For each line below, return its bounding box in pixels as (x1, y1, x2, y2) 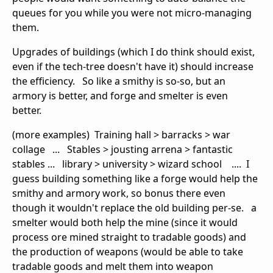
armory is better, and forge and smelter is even (12, 88, 228, 102)
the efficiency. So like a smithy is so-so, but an (12, 74, 225, 88)
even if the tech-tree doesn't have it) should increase (12, 59, 253, 73)
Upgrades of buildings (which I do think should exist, (12, 44, 255, 58)
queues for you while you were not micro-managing (12, 5, 252, 19)
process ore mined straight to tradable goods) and (12, 230, 246, 244)
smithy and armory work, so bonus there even (12, 186, 225, 200)
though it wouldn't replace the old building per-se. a (12, 200, 257, 214)
